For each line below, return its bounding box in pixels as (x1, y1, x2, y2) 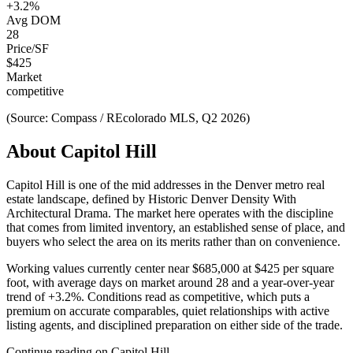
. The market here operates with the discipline (108, 206, 333, 220)
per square (280, 261, 334, 275)
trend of (6, 289, 48, 303)
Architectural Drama (6, 206, 108, 220)
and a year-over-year (229, 275, 334, 289)
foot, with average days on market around (6, 275, 216, 289)
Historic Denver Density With (148, 191, 296, 206)
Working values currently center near (6, 261, 192, 275)
